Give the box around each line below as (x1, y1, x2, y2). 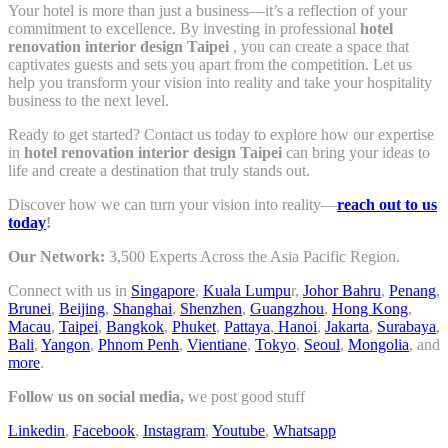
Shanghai (113, 299, 172, 317)
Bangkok (106, 317, 164, 335)
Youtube (212, 421, 265, 439)
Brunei (8, 299, 51, 317)
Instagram (143, 421, 205, 439)
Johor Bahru (303, 281, 381, 299)
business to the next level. (8, 91, 169, 109)
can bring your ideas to (286, 143, 430, 161)
